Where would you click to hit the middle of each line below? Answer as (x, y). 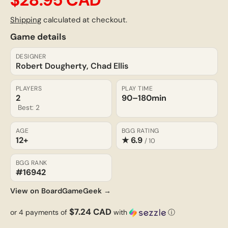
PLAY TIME (137, 88)
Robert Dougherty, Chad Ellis (72, 66)
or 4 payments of (40, 212)
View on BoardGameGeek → (61, 191)
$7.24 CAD (90, 211)
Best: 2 (29, 107)
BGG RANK (32, 163)
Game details (38, 36)
